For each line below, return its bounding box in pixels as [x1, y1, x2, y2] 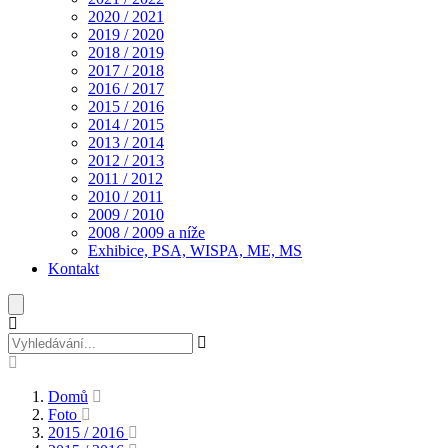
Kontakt [48, 260, 99, 277]
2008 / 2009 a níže [88, 224, 205, 241]
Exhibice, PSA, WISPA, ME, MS [88, 242, 302, 259]
